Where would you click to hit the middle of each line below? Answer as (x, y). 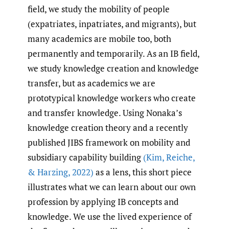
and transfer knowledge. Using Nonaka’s (105, 113)
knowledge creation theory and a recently (108, 128)
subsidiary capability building (85, 157)
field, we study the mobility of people (99, 9)
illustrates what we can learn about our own (112, 187)
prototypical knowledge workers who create (112, 98)
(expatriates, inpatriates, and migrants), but (112, 24)
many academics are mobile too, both (99, 39)
